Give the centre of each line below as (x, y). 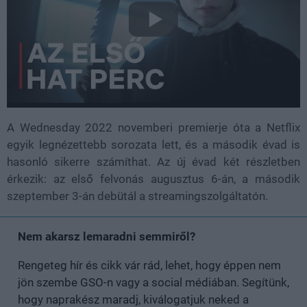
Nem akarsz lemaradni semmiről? (107, 236)
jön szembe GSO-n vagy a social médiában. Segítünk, (153, 282)
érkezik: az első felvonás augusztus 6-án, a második (153, 179)
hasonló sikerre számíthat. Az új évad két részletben (153, 161)
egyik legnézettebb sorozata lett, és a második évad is (153, 144)
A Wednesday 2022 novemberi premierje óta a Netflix (153, 127)
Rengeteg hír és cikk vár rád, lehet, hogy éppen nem (149, 265)
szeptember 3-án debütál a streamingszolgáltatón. (137, 196)
